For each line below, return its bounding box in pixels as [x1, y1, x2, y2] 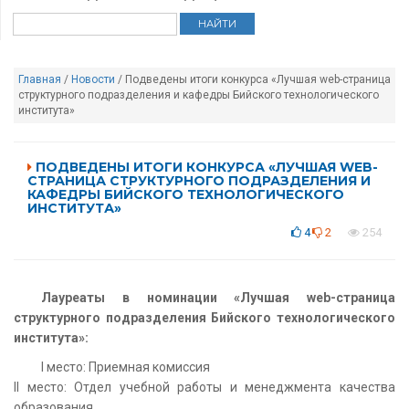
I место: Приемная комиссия [41, 359, 210, 374]
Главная [18, 72, 61, 86]
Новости [71, 72, 115, 86]
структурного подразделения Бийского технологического [14, 309, 395, 325]
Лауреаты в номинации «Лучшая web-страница [41, 289, 395, 305]
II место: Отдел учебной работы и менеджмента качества [14, 379, 395, 394]
